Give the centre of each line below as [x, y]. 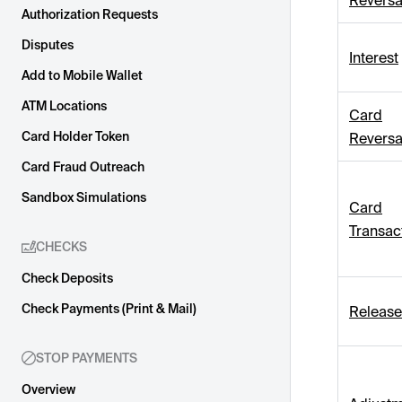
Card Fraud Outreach [83, 167]
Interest [374, 58]
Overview [48, 389]
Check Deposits [67, 278]
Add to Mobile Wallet [82, 75]
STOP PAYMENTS [87, 358]
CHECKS [61, 247]
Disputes [48, 45]
